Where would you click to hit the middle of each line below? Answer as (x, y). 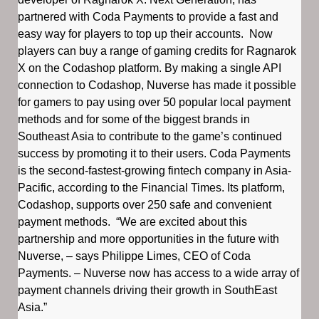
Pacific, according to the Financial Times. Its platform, (151, 187)
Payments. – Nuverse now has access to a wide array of (158, 273)
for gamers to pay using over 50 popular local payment (154, 102)
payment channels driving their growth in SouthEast (147, 290)
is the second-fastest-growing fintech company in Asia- (155, 170)
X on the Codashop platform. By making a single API (150, 68)
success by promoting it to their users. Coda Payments (154, 153)
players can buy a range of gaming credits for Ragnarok (157, 51)
